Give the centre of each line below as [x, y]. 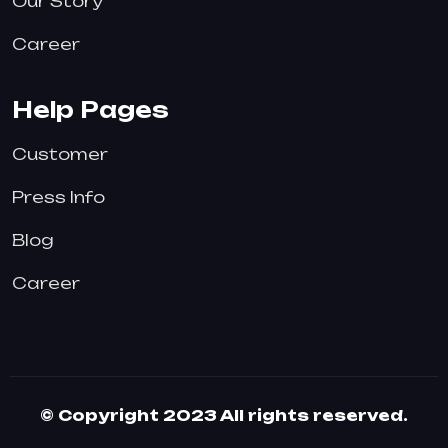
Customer [60, 154]
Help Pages [90, 109]
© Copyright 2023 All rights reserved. [224, 415]
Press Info [58, 197]
